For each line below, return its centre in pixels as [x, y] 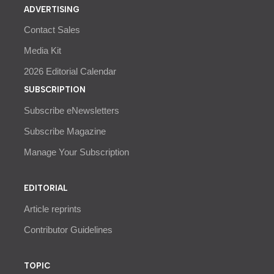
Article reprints [53, 209]
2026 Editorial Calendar [70, 72]
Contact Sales [52, 30]
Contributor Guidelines [68, 229]
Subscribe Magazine [65, 131]
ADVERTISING [52, 9]
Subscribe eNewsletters [72, 111]
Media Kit [43, 51]
